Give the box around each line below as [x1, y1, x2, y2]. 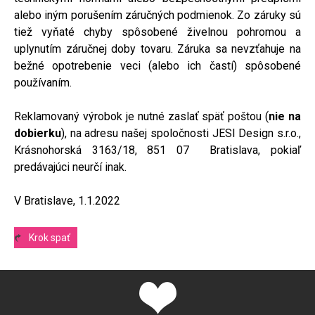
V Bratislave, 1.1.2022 [14, 193, 120, 207]
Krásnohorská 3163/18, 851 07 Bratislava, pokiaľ [14, 143, 301, 157]
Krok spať [29, 231, 70, 243]
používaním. [14, 75, 72, 89]
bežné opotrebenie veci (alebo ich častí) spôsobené [14, 58, 301, 72]
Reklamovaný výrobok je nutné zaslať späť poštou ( [14, 109, 269, 123]
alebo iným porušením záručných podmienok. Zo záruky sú [14, 8, 301, 22]
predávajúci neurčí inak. [14, 160, 127, 174]
